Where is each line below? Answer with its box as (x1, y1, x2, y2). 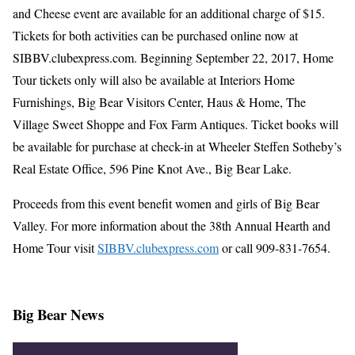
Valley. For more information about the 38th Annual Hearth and (13, 217, 330, 235)
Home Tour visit (13, 239, 97, 257)
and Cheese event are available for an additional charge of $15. (13, 5, 325, 22)
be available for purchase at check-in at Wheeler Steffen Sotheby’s (13, 138, 342, 155)
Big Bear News (13, 303, 104, 326)
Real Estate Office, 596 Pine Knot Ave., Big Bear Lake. (13, 160, 292, 177)
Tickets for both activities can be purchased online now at (13, 27, 298, 44)
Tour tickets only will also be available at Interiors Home (13, 71, 295, 89)
